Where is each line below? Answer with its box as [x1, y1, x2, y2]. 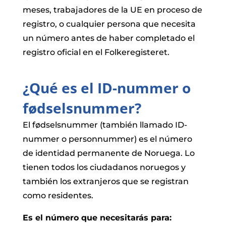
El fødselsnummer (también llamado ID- [22, 120, 187, 130]
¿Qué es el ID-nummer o [22, 78, 191, 97]
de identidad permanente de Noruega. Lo [22, 148, 195, 158]
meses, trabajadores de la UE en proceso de [22, 5, 202, 15]
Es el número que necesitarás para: [22, 212, 172, 222]
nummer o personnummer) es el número [22, 134, 192, 144]
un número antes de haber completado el [22, 33, 195, 43]
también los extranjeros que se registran [22, 176, 189, 186]
